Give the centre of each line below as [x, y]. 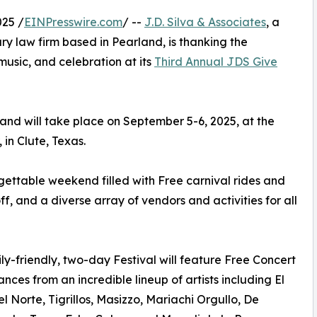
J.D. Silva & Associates [205, 22]
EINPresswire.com [73, 22]
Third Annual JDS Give [216, 61]
